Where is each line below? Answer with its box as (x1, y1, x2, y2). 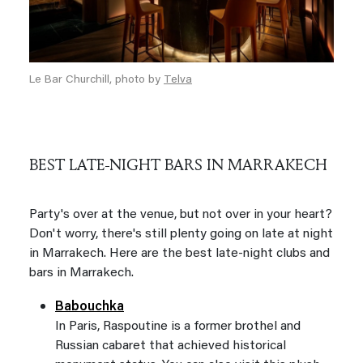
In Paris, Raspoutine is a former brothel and (55, 320, 301, 334)
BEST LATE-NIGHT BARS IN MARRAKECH (29, 153, 327, 176)
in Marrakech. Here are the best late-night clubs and (29, 247, 330, 261)
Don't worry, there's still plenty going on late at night (29, 228, 333, 241)
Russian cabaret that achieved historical (55, 340, 286, 353)
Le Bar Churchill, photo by (29, 75, 164, 87)
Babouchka (55, 301, 124, 314)
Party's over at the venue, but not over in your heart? (29, 208, 332, 222)
